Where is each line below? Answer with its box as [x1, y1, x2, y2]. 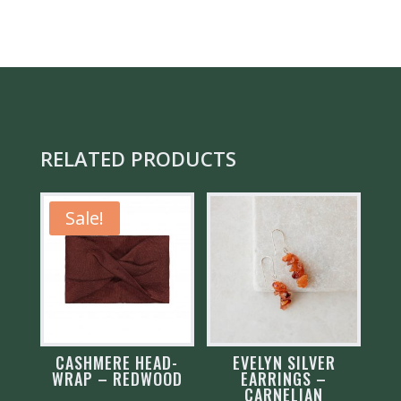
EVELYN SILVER [232, 350, 336, 374]
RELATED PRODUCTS [39, 144, 236, 172]
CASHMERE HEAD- [55, 350, 179, 374]
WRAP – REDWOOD [51, 366, 183, 390]
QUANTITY [38, 4, 107, 28]
